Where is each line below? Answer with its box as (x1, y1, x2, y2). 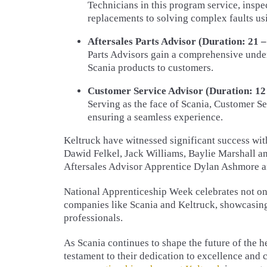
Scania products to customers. (88, 62, 213, 73)
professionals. (64, 212, 123, 223)
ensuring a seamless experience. (88, 111, 223, 123)
